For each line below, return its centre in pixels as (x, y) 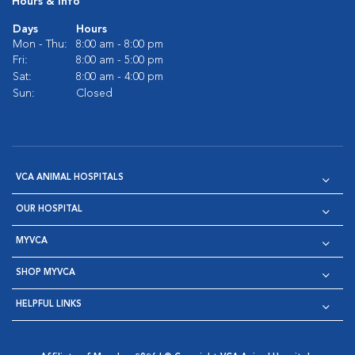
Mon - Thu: (40, 45)
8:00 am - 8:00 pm (120, 45)
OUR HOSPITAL (49, 210)
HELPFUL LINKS (49, 305)
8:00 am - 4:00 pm (120, 77)
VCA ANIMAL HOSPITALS (70, 178)
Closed (94, 94)
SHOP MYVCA (46, 273)
